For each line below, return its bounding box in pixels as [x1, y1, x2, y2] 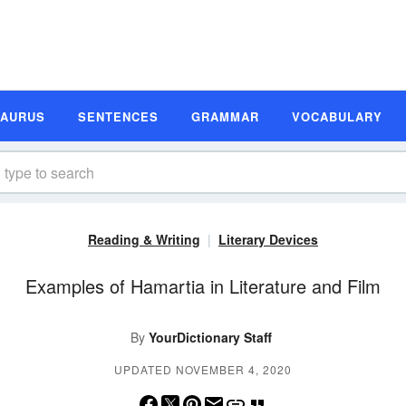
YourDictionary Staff [149, 328, 272, 346]
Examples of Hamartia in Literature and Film [24, 273, 381, 299]
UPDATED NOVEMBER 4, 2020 [114, 362, 292, 377]
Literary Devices [218, 230, 318, 248]
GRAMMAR [191, 107, 259, 125]
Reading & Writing [88, 230, 200, 248]
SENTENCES [78, 107, 159, 125]
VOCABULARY [292, 107, 382, 125]
